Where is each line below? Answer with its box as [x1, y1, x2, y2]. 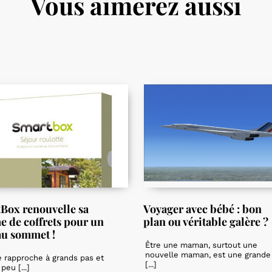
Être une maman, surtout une [145, 240, 257, 250]
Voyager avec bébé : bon [143, 202, 262, 217]
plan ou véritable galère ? [143, 214, 268, 229]
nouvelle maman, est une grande [145, 250, 271, 260]
